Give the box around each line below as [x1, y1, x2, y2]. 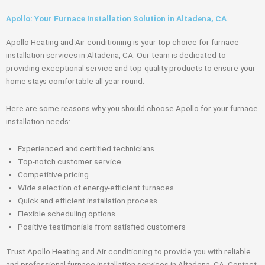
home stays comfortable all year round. [6, 76, 144, 86]
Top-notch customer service [18, 156, 121, 166]
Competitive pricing [18, 169, 89, 179]
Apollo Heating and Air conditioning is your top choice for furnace [6, 37, 239, 47]
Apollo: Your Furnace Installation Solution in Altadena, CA [6, 13, 227, 23]
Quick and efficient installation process [18, 195, 157, 205]
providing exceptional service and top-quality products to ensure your [6, 63, 256, 73]
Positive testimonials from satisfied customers [18, 221, 186, 231]
